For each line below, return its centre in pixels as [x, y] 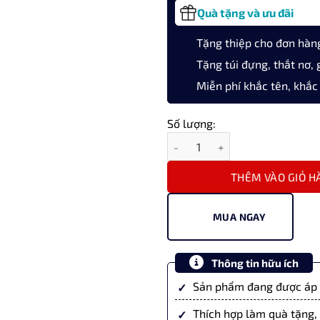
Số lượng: [191, 123]
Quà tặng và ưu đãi [245, 12]
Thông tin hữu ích [254, 263]
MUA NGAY [239, 217]
